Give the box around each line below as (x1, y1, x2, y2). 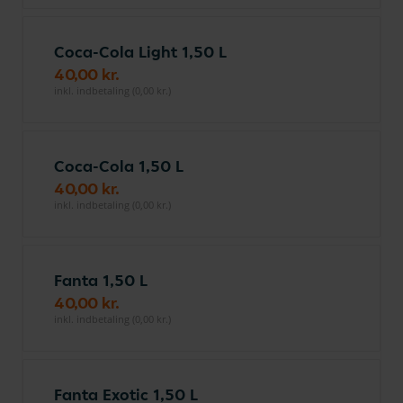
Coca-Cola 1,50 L (54, 156, 184, 176)
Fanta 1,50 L (54, 270, 148, 291)
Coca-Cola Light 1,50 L (54, 41, 227, 62)
